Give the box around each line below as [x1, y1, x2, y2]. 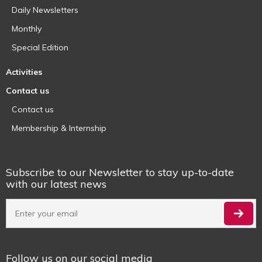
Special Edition [12, 42, 68, 53]
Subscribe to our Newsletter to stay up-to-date [6, 165, 234, 179]
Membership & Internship [12, 122, 106, 133]
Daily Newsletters [12, 4, 78, 15]
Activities [6, 66, 42, 77]
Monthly [12, 23, 42, 34]
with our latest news [6, 177, 106, 191]
